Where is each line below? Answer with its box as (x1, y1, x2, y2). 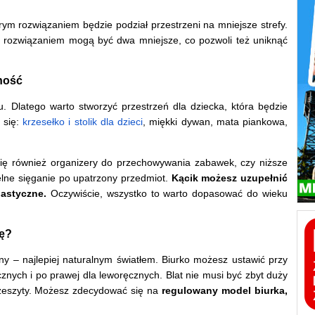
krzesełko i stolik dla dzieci (22, 116, 143, 128)
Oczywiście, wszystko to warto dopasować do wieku (50, 188, 288, 200)
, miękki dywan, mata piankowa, (143, 116, 288, 128)
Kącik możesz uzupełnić (171, 172, 288, 184)
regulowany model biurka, (162, 285, 288, 297)
